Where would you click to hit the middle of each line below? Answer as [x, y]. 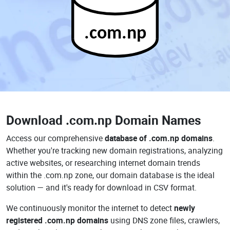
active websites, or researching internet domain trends [103, 163]
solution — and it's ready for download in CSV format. [101, 187]
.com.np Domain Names [133, 120]
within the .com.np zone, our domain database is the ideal [110, 175]
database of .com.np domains [159, 138]
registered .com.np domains [57, 220]
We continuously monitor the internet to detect [90, 208]
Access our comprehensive [55, 138]
